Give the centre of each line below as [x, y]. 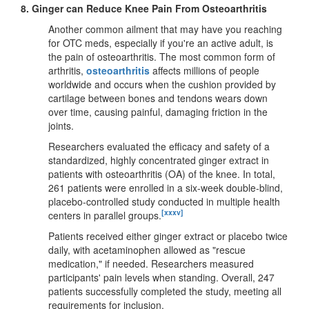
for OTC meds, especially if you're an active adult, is [161, 42]
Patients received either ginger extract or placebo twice [168, 236]
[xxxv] [172, 212]
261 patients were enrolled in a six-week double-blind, [166, 187]
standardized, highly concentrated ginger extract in [159, 160]
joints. [61, 125]
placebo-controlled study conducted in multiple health [164, 201]
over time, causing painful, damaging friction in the [158, 111]
